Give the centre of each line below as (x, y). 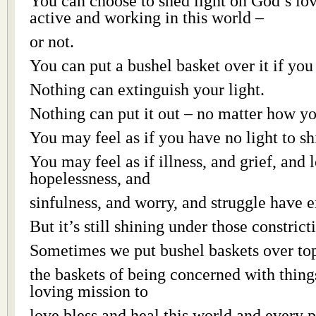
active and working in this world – (147, 17)
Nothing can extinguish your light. (147, 89)
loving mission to (89, 291)
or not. (52, 41)
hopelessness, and (90, 178)
